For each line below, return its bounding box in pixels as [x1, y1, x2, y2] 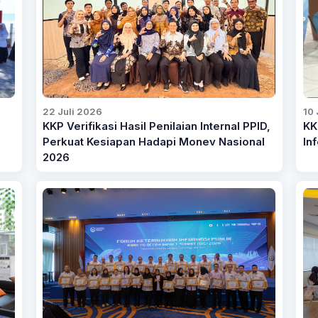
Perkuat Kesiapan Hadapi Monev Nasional [43, 135, 265, 148]
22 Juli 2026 [43, 105, 103, 117]
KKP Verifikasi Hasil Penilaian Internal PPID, [43, 119, 271, 133]
